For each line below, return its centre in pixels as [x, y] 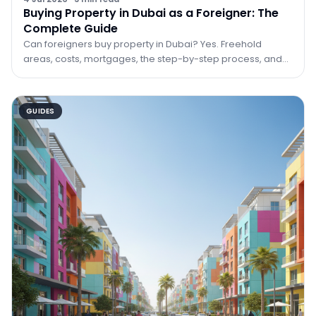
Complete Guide [71, 28]
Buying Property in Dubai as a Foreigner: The [151, 13]
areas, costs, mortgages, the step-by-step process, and [153, 59]
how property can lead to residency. [107, 73]
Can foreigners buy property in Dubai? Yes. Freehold [142, 44]
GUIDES [41, 111]
